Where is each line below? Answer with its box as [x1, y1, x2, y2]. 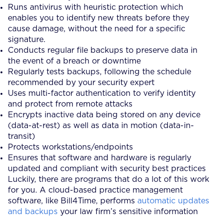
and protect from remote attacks [8, 100, 135, 108]
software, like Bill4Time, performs [8, 197, 137, 205]
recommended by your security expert [8, 78, 159, 87]
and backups [8, 207, 58, 216]
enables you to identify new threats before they [8, 14, 189, 22]
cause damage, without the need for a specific [8, 24, 185, 33]
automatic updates [137, 197, 209, 205]
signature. [8, 35, 45, 44]
